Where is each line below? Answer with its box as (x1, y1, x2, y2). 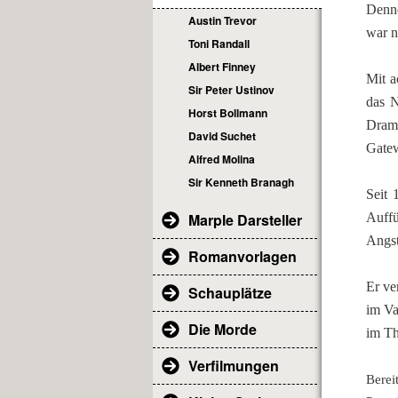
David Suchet (188, 128, 256, 144)
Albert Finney (188, 59, 256, 75)
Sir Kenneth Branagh (188, 174, 294, 190)
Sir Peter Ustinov (188, 82, 275, 98)
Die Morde (188, 319, 257, 339)
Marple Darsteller (188, 210, 302, 230)
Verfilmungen (188, 355, 279, 376)
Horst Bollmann (188, 105, 267, 121)
